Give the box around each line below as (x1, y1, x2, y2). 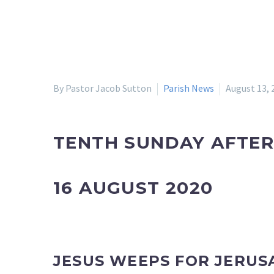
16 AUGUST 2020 (53, 177, 213, 198)
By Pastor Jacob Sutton (53, 82, 152, 94)
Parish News (163, 82, 214, 94)
